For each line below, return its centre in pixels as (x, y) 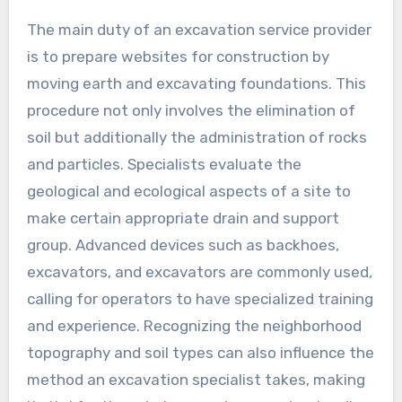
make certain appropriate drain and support (183, 218)
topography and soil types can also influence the (200, 352)
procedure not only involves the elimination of (191, 110)
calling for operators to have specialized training (200, 298)
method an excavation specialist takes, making (196, 379)
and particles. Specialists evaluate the (164, 164)
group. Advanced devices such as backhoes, (183, 245)
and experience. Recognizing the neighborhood (194, 325)
